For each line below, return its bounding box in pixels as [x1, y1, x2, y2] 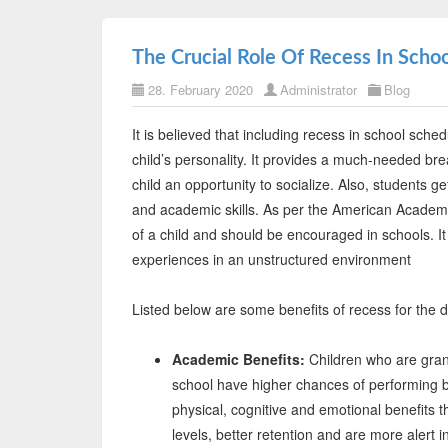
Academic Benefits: [172, 349, 305, 369]
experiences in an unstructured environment [132, 249, 411, 269]
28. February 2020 [148, 80, 253, 99]
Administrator [280, 80, 361, 99]
